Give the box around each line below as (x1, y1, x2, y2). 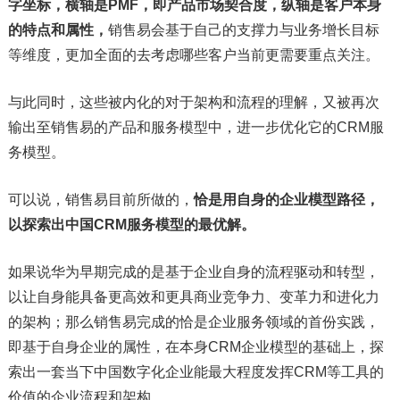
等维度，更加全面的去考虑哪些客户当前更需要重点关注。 (7, 47, 379, 63)
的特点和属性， (7, 22, 108, 38)
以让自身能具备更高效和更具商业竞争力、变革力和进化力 (7, 289, 379, 305)
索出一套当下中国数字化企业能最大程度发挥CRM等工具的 (7, 364, 384, 380)
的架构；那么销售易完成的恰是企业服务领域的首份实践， (7, 314, 379, 330)
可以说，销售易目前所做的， (7, 192, 194, 208)
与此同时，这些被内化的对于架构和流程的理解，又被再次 (7, 95, 379, 111)
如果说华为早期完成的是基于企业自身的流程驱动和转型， (7, 264, 379, 280)
